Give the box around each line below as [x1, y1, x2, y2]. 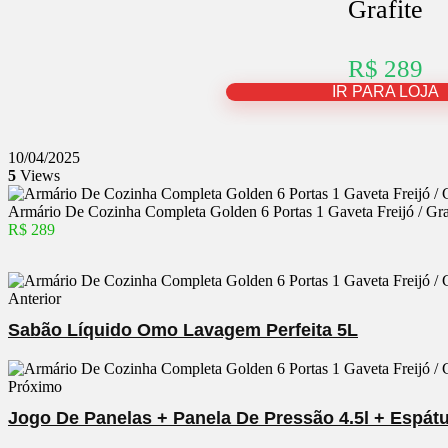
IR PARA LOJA [332, 83, 439, 100]
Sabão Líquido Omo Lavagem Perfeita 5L [8, 320, 358, 340]
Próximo [8, 378, 62, 395]
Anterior [8, 290, 61, 307]
